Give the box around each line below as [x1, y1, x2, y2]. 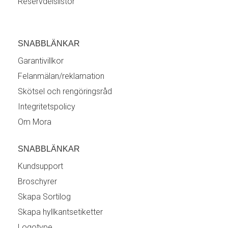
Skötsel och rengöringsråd [18, 87, 112, 96]
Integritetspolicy [18, 102, 75, 111]
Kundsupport [18, 161, 63, 171]
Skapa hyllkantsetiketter [18, 207, 103, 217]
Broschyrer [18, 177, 57, 186]
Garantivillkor [18, 56, 64, 66]
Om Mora [18, 117, 51, 127]
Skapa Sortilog [18, 192, 71, 202]
